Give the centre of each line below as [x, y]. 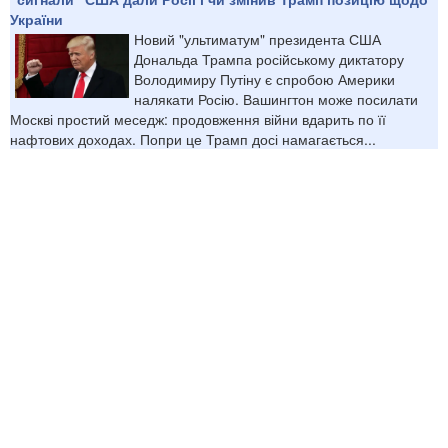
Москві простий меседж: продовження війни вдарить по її [198, 118]
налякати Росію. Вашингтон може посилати [276, 98]
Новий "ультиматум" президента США [257, 38]
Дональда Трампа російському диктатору [269, 58]
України [36, 18]
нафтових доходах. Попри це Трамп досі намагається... [193, 138]
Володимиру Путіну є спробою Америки [264, 78]
